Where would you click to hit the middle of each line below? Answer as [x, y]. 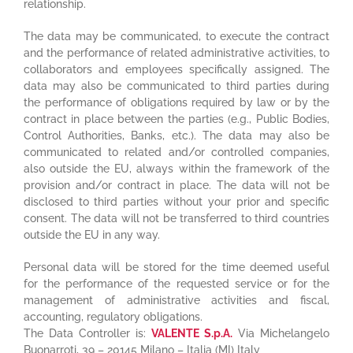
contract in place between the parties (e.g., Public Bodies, [176, 119]
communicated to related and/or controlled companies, [176, 152]
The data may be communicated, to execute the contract [176, 36]
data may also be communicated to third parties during [176, 85]
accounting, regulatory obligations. [113, 316]
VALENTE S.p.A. [192, 333]
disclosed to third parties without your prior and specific [176, 201]
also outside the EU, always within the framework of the [176, 168]
